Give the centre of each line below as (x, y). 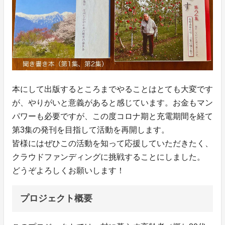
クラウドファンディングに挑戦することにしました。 (108, 157)
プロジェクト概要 (56, 199)
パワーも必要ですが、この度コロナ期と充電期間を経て (113, 117)
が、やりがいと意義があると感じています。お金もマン (113, 103)
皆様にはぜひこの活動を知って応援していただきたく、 (113, 144)
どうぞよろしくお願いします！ (68, 171)
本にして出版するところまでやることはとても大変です (113, 89)
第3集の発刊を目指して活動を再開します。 (91, 130)
